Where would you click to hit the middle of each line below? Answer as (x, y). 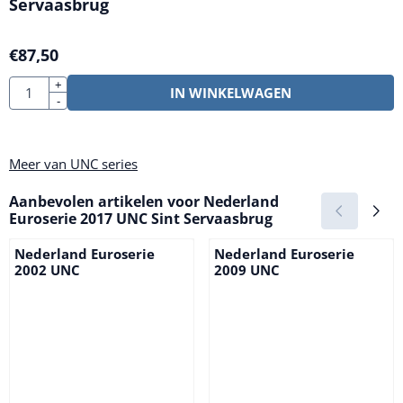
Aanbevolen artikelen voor (106, 202)
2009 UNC (247, 270)
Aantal (27, 85)
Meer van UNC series (73, 164)
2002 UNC (47, 270)
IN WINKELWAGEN (231, 93)
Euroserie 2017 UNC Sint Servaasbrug (141, 219)
